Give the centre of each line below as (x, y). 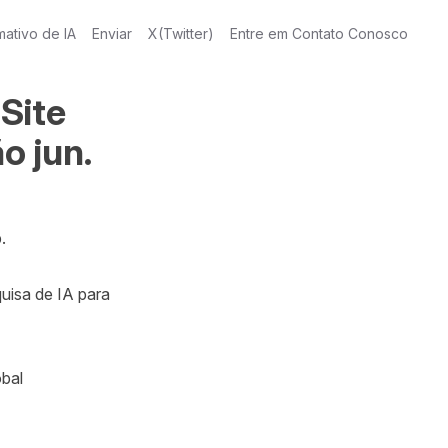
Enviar (112, 33)
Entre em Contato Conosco (319, 33)
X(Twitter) (181, 33)
